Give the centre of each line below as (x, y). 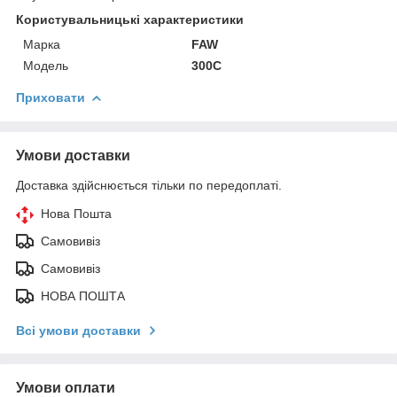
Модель (46, 65)
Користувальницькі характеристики (130, 19)
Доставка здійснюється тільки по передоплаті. (149, 185)
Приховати (51, 97)
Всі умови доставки (78, 330)
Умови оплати (66, 387)
